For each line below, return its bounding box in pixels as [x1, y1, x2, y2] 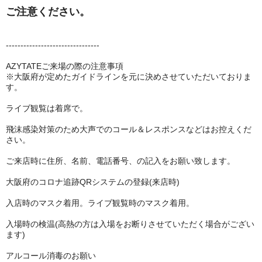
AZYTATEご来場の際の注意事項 [6, 61, 123, 71]
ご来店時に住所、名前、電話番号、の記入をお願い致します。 [6, 156, 235, 166]
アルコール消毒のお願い [6, 251, 96, 260]
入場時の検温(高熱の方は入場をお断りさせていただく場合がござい [6, 219, 254, 229]
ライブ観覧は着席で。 [6, 104, 88, 113]
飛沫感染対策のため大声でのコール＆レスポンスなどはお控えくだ [6, 125, 251, 134]
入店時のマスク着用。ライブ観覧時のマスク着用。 [6, 198, 194, 208]
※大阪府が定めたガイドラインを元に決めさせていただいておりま [6, 72, 251, 81]
